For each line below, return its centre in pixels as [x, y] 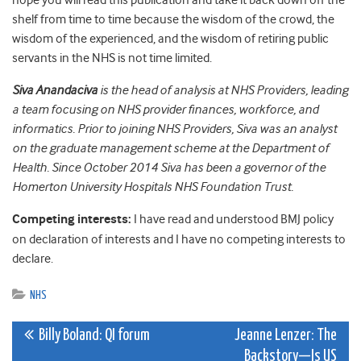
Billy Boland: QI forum [92, 336]
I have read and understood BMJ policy [232, 220]
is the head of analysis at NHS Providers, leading [223, 91]
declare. [33, 259]
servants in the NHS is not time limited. [112, 58]
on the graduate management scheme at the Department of [170, 149]
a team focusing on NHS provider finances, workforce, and [165, 110]
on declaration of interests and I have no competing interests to [179, 240]
